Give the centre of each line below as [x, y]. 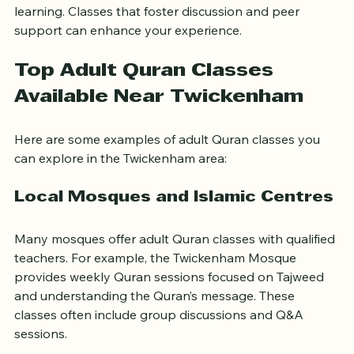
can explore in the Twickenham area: [121, 182]
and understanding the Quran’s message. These [156, 320]
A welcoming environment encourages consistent [162, 16]
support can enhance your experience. [128, 54]
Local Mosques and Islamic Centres [174, 222]
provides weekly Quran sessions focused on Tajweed [171, 301]
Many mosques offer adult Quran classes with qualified [176, 263]
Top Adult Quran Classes [147, 95]
